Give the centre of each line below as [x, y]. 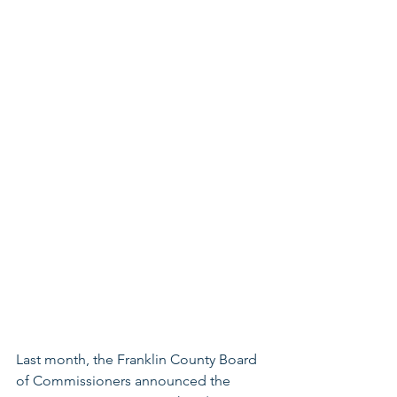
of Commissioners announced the [125, 380]
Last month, [53, 359]
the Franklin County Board [177, 359]
